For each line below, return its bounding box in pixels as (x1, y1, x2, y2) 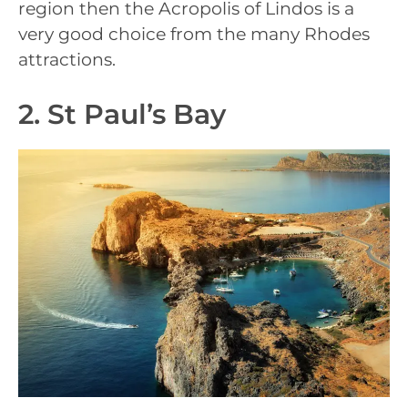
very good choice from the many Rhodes (18, 23, 370, 45)
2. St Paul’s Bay (18, 97, 226, 132)
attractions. (18, 48, 116, 70)
